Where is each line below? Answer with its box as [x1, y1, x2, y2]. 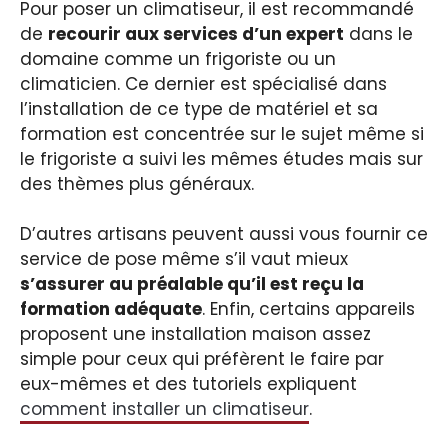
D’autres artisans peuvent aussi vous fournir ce [20, 222, 428, 247]
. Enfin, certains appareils [202, 297, 415, 322]
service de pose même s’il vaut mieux [20, 247, 348, 272]
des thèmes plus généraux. [20, 171, 254, 196]
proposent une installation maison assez [20, 322, 371, 347]
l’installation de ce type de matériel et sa [20, 96, 378, 121]
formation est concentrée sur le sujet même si [20, 121, 424, 146]
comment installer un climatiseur [20, 397, 309, 422]
